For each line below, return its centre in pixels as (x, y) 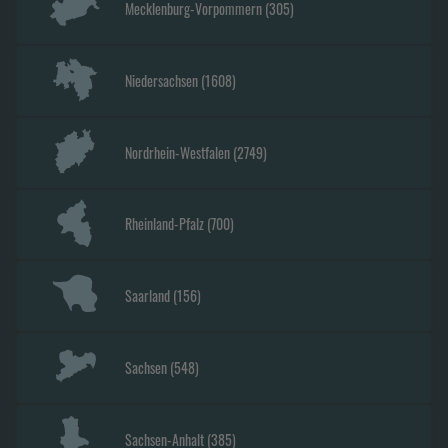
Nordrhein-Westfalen (177, 152)
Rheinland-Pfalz (164, 224)
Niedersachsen (161, 80)
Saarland (147, 296)
